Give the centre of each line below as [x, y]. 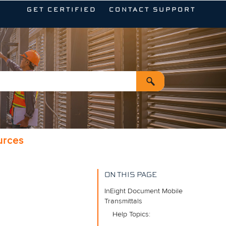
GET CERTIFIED [61, 10]
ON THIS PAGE [130, 175]
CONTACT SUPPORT [152, 10]
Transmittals [123, 201]
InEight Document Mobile [143, 191]
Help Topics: [131, 214]
